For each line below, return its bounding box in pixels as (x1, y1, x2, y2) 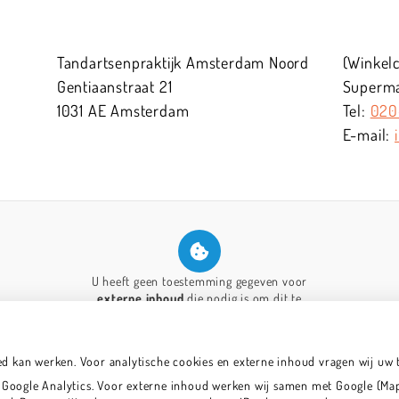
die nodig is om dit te (183, 289, 302, 305)
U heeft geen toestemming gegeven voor (91, 273, 308, 289)
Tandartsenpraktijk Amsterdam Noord (56, 52, 310, 72)
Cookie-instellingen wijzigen (131, 333, 268, 349)
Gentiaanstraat (56, 76, 159, 96)
